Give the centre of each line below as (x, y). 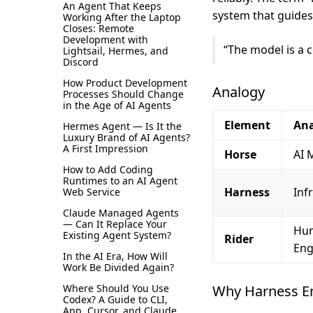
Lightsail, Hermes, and (116, 50)
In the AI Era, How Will (115, 256)
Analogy (239, 92)
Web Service (92, 191)
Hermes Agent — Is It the (122, 126)
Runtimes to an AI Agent (120, 180)
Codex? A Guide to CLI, (115, 299)
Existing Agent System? (117, 235)
